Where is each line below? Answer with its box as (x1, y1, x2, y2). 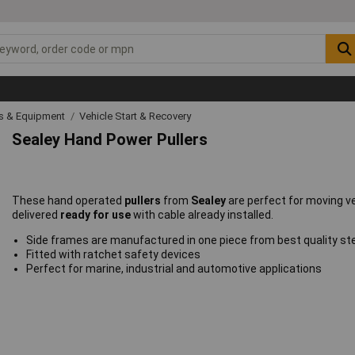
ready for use (58, 208, 134, 222)
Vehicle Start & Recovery (79, 109, 191, 122)
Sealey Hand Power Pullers (12, 130, 208, 150)
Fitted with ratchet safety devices (25, 248, 200, 261)
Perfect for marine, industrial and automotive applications (25, 262, 322, 276)
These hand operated (12, 194, 125, 208)
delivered (12, 208, 59, 222)
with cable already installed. (133, 208, 274, 222)
